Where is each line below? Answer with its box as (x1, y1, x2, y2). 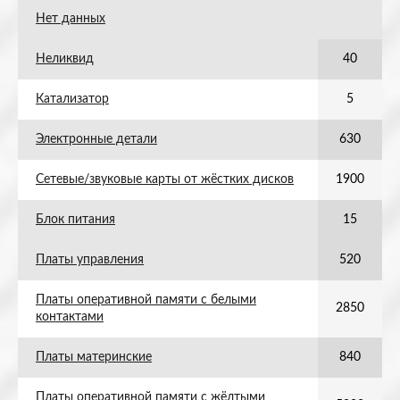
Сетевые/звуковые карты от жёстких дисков (36, 173, 294, 186)
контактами (36, 311, 104, 323)
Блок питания (36, 213, 115, 226)
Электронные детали (36, 133, 157, 146)
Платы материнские (36, 351, 152, 363)
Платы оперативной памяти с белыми (36, 294, 256, 306)
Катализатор (36, 93, 109, 105)
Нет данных (36, 12, 105, 25)
